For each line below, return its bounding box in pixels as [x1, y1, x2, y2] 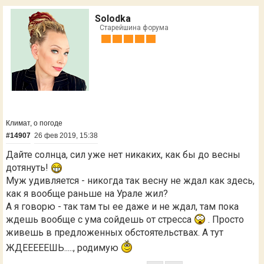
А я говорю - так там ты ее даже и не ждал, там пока [6, 200, 239, 212]
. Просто [206, 213, 244, 225]
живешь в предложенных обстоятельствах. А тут [6, 226, 223, 238]
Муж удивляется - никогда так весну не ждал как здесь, [6, 174, 255, 186]
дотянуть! [6, 161, 51, 173]
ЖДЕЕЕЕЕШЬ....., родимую [6, 242, 121, 253]
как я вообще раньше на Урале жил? [6, 187, 168, 199]
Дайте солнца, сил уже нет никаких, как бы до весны [6, 148, 240, 160]
